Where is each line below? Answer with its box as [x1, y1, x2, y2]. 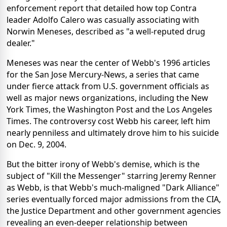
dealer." [7, 37, 35, 49]
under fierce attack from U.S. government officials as [7, 80, 209, 92]
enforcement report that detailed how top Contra [7, 2, 197, 14]
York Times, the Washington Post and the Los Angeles [7, 103, 212, 115]
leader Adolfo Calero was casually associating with [7, 14, 199, 25]
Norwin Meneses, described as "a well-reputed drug [7, 25, 205, 37]
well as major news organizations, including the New [7, 92, 208, 103]
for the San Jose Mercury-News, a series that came [7, 68, 199, 80]
